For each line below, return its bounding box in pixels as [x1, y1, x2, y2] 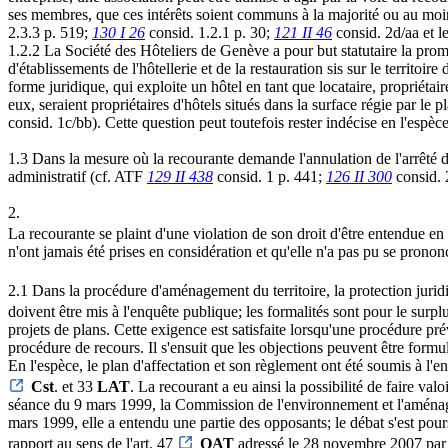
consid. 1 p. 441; [213, 168, 326, 186]
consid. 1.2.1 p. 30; [145, 24, 274, 42]
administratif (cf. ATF [8, 168, 147, 186]
